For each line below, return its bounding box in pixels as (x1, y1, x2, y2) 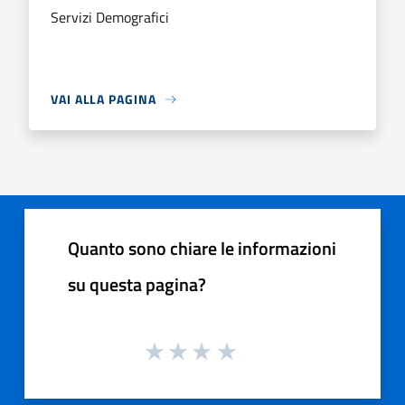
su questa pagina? (68, 270, 206, 298)
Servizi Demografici (51, 6, 169, 28)
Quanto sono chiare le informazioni (68, 234, 336, 262)
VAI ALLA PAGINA (51, 89, 156, 108)
